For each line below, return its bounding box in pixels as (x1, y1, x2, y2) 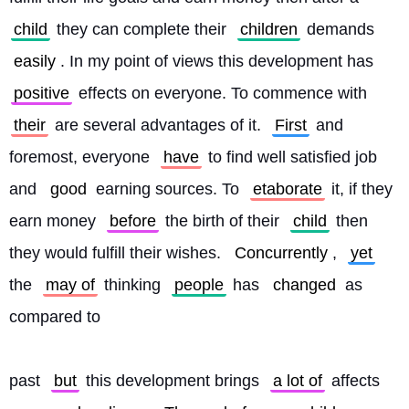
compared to (9, 308, 100, 326)
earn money (9, 212, 100, 230)
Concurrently (235, 244, 328, 262)
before (110, 212, 156, 230)
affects (327, 372, 380, 390)
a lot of (273, 372, 322, 390)
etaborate (253, 180, 322, 198)
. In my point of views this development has (60, 52, 378, 70)
